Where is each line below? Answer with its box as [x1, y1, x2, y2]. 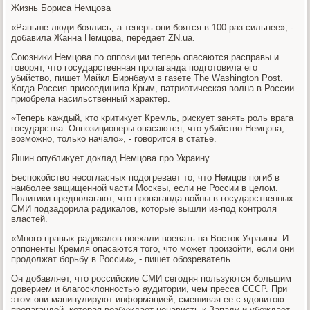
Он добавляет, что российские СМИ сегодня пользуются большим [11, 273, 292, 284]
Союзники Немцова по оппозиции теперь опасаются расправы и [11, 51, 280, 62]
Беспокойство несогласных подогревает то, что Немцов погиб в [11, 172, 280, 183]
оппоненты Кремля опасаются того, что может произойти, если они [11, 243, 295, 254]
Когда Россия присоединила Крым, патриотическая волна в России [11, 82, 295, 93]
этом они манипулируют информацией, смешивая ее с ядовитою [11, 293, 285, 304]
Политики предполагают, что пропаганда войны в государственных [11, 192, 294, 203]
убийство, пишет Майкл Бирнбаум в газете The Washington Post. [11, 72, 284, 83]
